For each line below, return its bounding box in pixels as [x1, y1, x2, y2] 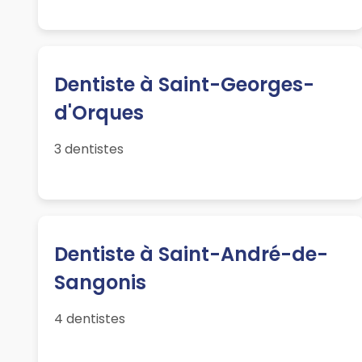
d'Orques [54, 99, 145, 127]
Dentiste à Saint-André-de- [54, 241, 329, 268]
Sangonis [54, 269, 147, 297]
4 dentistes [54, 309, 126, 329]
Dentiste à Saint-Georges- [54, 71, 315, 99]
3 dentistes [54, 140, 124, 159]
